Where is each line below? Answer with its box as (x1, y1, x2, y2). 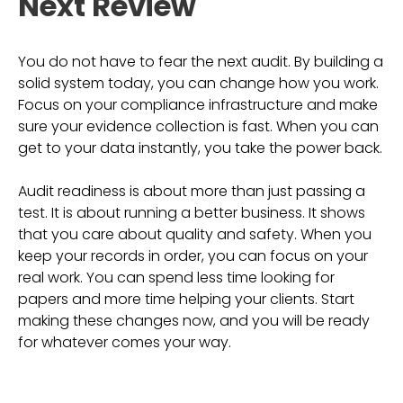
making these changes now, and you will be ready (18, 310, 370, 331)
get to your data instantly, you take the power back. (18, 138, 382, 158)
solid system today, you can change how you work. (18, 73, 379, 94)
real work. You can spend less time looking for (18, 267, 335, 288)
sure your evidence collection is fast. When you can (18, 116, 379, 137)
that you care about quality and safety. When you (18, 224, 372, 245)
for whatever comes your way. (18, 332, 231, 353)
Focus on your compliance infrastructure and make (18, 94, 378, 115)
